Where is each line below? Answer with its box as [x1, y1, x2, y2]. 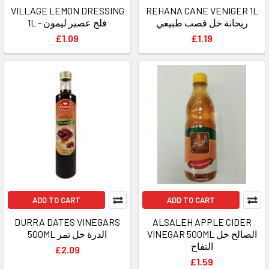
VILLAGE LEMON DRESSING [10, 4, 124, 16]
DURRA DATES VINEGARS [14, 216, 120, 228]
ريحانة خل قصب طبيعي [156, 16, 248, 28]
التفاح [190, 240, 213, 252]
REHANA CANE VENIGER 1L [145, 4, 258, 16]
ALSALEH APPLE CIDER [152, 216, 252, 228]
